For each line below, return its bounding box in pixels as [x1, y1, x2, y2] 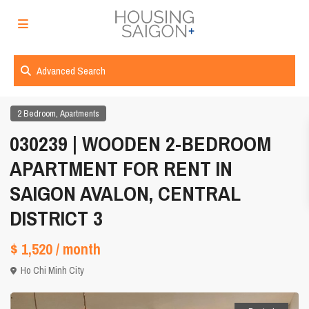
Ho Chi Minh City [21, 264, 85, 277]
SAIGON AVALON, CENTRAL [10, 179, 241, 208]
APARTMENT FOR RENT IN [10, 154, 233, 183]
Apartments [60, 108, 100, 120]
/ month [56, 239, 101, 260]
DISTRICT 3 [10, 204, 103, 232]
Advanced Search [37, 63, 106, 78]
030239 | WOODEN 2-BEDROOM [10, 130, 272, 158]
